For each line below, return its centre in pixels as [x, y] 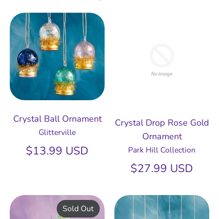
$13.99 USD [57, 151]
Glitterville [57, 133]
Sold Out [78, 209]
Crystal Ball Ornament [57, 119]
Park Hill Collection [162, 150]
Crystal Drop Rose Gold [162, 123]
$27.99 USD [162, 169]
